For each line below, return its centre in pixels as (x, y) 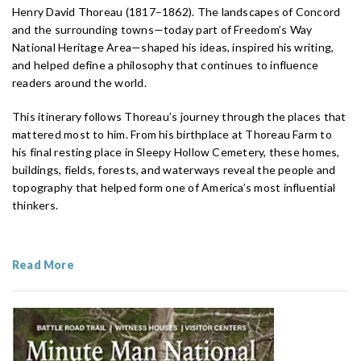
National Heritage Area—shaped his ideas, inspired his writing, (173, 48)
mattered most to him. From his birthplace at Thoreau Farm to (172, 135)
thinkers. (35, 205)
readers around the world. (81, 83)
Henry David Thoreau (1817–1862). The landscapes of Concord (176, 12)
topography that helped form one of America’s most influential (174, 188)
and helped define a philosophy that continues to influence (166, 65)
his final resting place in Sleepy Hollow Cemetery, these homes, (176, 152)
